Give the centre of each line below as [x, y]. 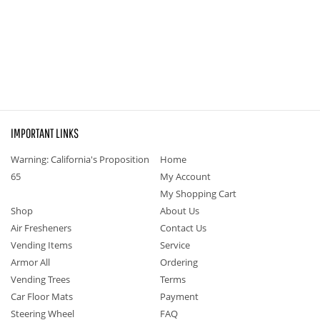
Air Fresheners [41, 228]
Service [175, 245]
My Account [185, 176]
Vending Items [41, 245]
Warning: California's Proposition [80, 159]
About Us [180, 211]
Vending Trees [40, 279]
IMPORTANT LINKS [45, 133]
